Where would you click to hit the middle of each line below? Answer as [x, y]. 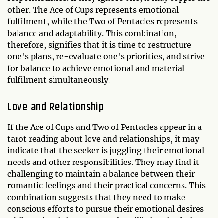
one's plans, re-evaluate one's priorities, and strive [106, 57]
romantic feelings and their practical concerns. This [107, 186]
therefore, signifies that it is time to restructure [99, 45]
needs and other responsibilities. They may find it [103, 162]
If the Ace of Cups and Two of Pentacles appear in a [105, 127]
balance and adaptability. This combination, [92, 33]
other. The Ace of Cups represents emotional [93, 10]
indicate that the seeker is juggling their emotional [106, 151]
